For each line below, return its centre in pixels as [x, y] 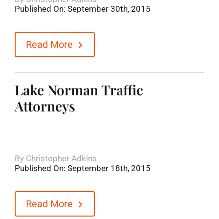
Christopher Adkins [61, 158]
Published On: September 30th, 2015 [82, 9]
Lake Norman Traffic [79, 89]
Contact [157, 51]
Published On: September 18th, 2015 [82, 168]
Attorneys [45, 106]
